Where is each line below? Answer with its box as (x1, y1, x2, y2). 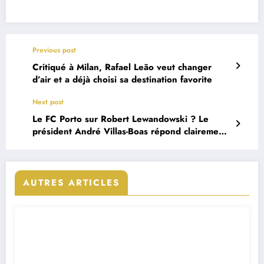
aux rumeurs (32, 137, 84, 150)
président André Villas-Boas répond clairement (32, 124, 227, 138)
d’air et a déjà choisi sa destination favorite (32, 72, 212, 86)
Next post (32, 96, 64, 107)
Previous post (32, 44, 76, 55)
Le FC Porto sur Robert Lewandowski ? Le (32, 112, 209, 126)
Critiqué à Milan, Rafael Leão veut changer (32, 60, 212, 74)
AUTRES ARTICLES (23, 176, 120, 189)
